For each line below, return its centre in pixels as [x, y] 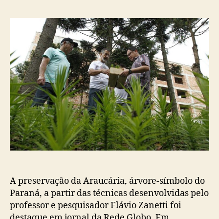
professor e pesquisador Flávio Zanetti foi [96, 206]
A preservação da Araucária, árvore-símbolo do [107, 181]
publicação [139, 10]
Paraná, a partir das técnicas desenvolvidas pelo [109, 194]
